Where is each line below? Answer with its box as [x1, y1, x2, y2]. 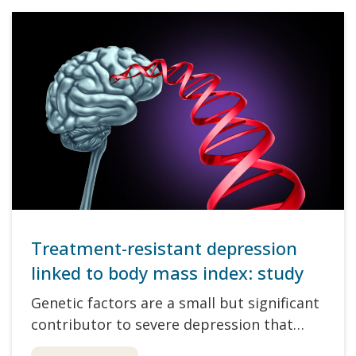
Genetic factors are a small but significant [31, 293, 319, 313]
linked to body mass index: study [31, 261, 304, 285]
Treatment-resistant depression [31, 236, 297, 261]
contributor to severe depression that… [31, 315, 304, 335]
